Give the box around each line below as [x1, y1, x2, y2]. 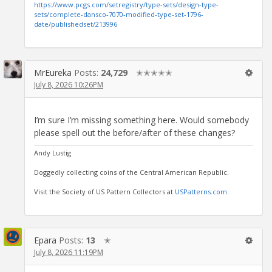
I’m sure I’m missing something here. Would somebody [34, 114, 249, 126]
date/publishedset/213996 [34, 19, 117, 29]
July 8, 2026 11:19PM [34, 246, 103, 257]
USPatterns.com [175, 186, 227, 196]
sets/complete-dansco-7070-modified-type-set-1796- [34, 10, 203, 19]
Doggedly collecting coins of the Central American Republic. [34, 167, 229, 177]
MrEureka [34, 67, 72, 79]
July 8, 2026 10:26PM [34, 80, 103, 90]
